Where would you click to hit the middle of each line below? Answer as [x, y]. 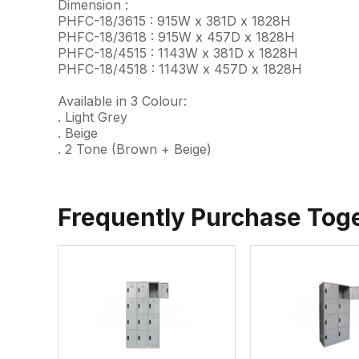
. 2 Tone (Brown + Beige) [135, 149]
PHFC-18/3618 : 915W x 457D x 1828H [176, 36]
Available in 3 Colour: [122, 101]
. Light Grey [93, 117]
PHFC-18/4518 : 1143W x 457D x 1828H [180, 69]
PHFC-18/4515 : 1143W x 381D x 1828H [178, 52]
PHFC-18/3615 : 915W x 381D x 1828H [174, 20]
